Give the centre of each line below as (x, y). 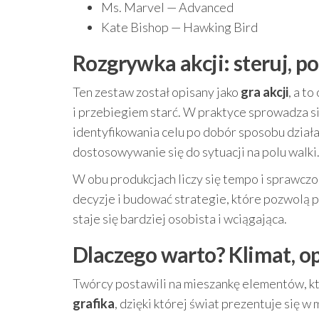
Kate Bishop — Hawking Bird (179, 27)
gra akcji (265, 92)
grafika (94, 303)
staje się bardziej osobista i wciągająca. (180, 219)
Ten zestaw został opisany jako (157, 92)
